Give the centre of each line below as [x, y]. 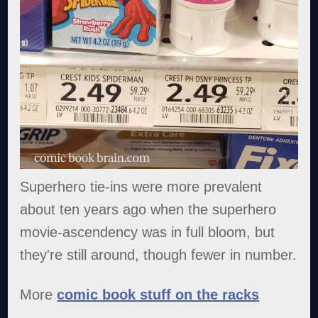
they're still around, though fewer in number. [159, 254]
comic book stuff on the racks [158, 294]
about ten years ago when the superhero [148, 209]
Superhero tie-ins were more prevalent [141, 186]
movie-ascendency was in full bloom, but [148, 232]
